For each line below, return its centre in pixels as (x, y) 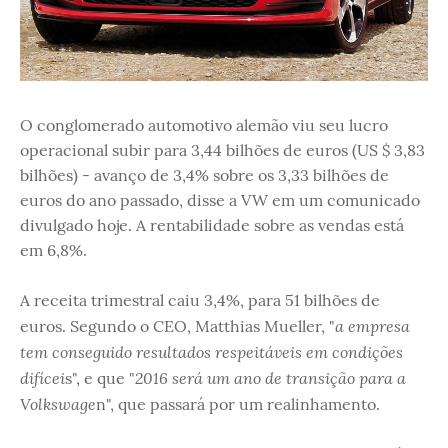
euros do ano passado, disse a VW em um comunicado (220, 200)
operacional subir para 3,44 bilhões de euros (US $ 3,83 (222, 150)
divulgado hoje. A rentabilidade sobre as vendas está (212, 225)
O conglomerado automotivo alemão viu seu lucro (204, 125)
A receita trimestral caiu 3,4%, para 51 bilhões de (200, 300)
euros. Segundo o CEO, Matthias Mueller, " (177, 326)
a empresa (372, 325)
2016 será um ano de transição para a (270, 377)
